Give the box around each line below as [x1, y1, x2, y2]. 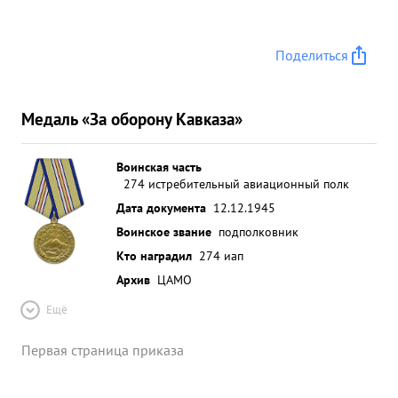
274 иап [199, 247, 243, 264]
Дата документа [116, 199, 206, 216]
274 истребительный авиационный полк [123, 175, 349, 192]
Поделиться [275, 46, 348, 64]
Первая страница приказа [21, 341, 184, 359]
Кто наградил [116, 247, 192, 264]
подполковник [219, 223, 298, 240]
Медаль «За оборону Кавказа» [21, 107, 243, 130]
